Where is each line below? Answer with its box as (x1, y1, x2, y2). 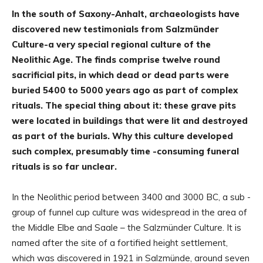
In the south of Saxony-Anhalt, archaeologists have (12, 8, 240, 20)
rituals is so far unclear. (12, 161, 117, 173)
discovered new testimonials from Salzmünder (12, 23, 219, 35)
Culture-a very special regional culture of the (12, 39, 211, 50)
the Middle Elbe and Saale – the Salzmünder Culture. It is (12, 222, 241, 234)
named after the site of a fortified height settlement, (12, 237, 228, 249)
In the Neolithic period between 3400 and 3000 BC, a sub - (12, 191, 251, 203)
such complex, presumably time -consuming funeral (12, 146, 239, 157)
